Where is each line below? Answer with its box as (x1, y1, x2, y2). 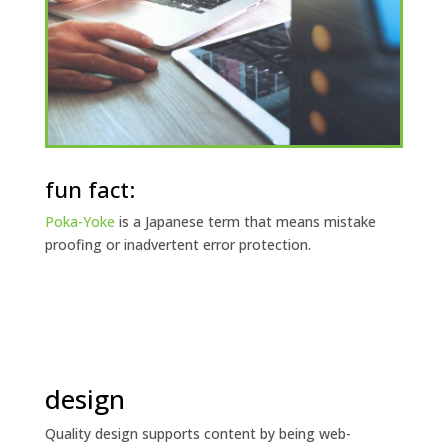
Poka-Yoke (44, 211, 115, 231)
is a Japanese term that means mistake (114, 211, 376, 231)
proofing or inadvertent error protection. (44, 234, 311, 254)
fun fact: (44, 173, 135, 204)
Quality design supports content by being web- (44, 423, 351, 443)
